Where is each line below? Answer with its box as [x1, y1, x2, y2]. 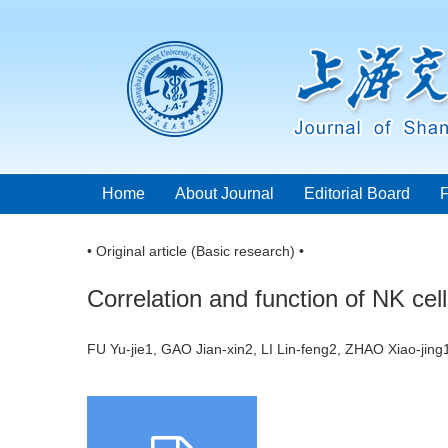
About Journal [175, 185, 274, 202]
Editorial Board [304, 185, 410, 202]
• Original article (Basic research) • [87, 243, 304, 259]
